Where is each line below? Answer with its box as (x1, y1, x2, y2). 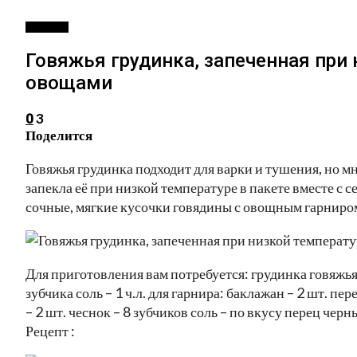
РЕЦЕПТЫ (25, 22, 69, 33)
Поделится (25, 126, 92, 143)
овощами (25, 71, 112, 94)
